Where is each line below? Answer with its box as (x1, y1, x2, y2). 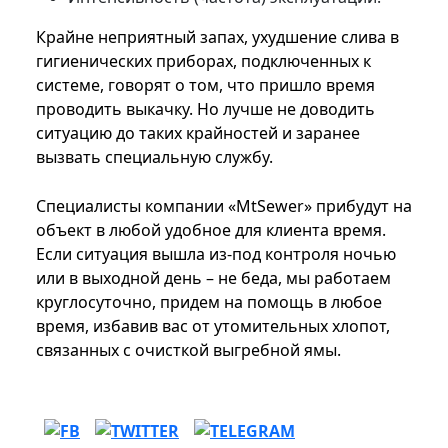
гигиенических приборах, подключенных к (36, 50, 371, 73)
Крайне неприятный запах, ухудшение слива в (36, 26, 399, 49)
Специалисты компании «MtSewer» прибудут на (36, 195, 412, 218)
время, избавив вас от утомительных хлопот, (36, 315, 390, 338)
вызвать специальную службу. (36, 146, 273, 169)
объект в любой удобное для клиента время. (36, 219, 386, 242)
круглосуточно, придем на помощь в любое (36, 291, 382, 314)
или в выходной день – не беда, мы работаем (36, 267, 391, 290)
